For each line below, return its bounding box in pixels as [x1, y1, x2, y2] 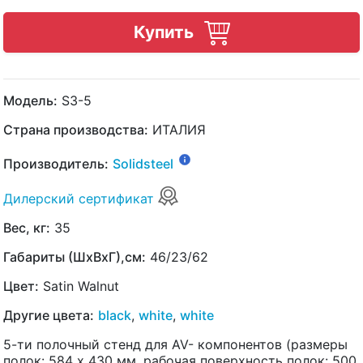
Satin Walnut [39, 277, 119, 294]
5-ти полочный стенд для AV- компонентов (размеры [3, 335, 348, 352]
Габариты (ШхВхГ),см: [3, 248, 146, 265]
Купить [133, 22, 198, 43]
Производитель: [3, 156, 109, 173]
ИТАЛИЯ [148, 122, 206, 139]
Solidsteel [113, 156, 173, 173]
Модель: [3, 92, 58, 109]
